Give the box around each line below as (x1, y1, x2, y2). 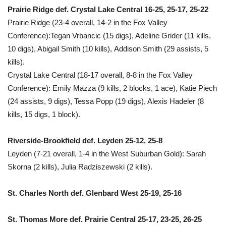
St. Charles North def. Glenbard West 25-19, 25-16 (8, 188, 182, 197)
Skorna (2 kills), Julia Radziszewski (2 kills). (8, 162, 152, 171)
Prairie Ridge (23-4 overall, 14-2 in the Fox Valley (8, 18, 167, 27)
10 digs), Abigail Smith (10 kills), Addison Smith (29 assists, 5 (8, 44, 208, 53)
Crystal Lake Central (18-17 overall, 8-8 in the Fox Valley (8, 70, 193, 79)
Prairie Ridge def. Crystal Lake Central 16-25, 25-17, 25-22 (8, 5, 208, 14)
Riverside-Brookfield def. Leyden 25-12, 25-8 (8, 136, 162, 145)
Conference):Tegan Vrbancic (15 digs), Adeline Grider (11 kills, (8, 31, 211, 40)
